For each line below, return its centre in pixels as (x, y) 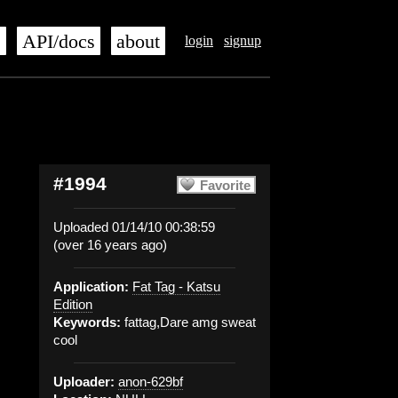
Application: (91, 287)
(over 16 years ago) (110, 245)
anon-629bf (151, 382)
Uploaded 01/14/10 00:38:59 (134, 227)
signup (243, 40)
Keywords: (87, 322)
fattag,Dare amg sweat (188, 322)
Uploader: (84, 382)
